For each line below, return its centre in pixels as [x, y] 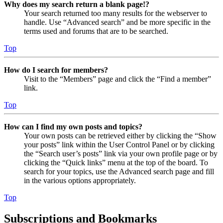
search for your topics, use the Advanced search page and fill [119, 171]
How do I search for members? [56, 70]
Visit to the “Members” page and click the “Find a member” [117, 79]
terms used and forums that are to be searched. [96, 31]
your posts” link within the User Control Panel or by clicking [119, 144]
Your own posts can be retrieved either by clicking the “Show [120, 135]
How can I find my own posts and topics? [73, 126]
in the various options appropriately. [80, 180]
